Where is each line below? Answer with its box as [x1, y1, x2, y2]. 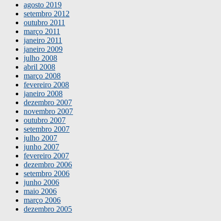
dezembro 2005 [24, 205, 72, 214]
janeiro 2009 [24, 45, 63, 54]
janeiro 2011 [24, 36, 62, 45]
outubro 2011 [24, 18, 65, 27]
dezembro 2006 [24, 160, 72, 169]
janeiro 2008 [24, 89, 63, 98]
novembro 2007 [24, 107, 73, 116]
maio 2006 [24, 187, 57, 196]
